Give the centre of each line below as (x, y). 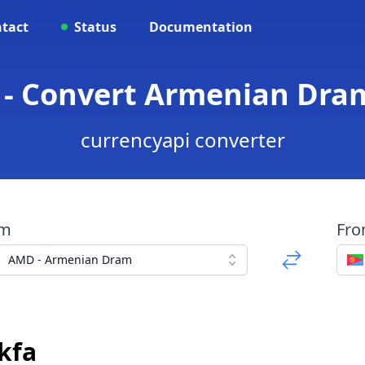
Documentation (201, 27)
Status (95, 27)
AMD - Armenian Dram (70, 259)
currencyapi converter (182, 140)
